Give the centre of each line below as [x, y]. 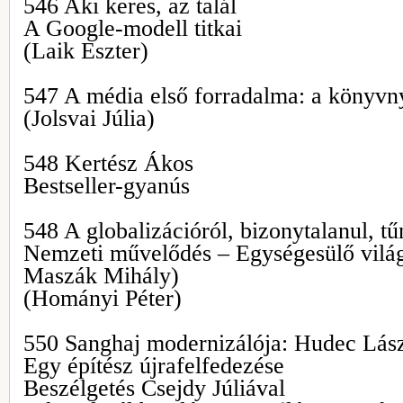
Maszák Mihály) [101, 276]
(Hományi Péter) [103, 298]
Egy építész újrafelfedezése [154, 366]
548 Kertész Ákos [108, 163]
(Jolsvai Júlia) [89, 118]
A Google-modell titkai [133, 28]
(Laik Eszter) [86, 51]
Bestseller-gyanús [107, 186]
